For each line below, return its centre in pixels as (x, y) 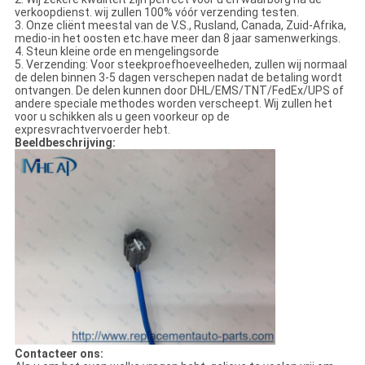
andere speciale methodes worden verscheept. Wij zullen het (173, 104)
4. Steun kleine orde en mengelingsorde (117, 52)
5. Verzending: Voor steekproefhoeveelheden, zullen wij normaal (180, 65)
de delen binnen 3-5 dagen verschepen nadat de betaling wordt (178, 78)
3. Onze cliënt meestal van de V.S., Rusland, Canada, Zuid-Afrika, (180, 26)
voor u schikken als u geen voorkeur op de (122, 117)
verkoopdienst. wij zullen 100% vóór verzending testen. (156, 13)
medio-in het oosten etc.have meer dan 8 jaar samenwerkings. (177, 39)
